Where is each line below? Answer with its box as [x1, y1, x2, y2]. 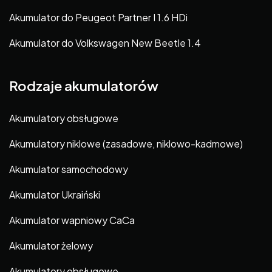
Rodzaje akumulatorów [9, 76, 158, 94]
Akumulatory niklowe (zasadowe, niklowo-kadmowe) [9, 137, 243, 151]
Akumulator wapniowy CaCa [9, 214, 135, 227]
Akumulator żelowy [9, 239, 93, 253]
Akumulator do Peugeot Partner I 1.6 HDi [9, 10, 188, 24]
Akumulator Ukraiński [9, 188, 100, 202]
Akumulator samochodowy [9, 163, 128, 176]
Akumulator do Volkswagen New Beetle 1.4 [9, 36, 201, 49]
